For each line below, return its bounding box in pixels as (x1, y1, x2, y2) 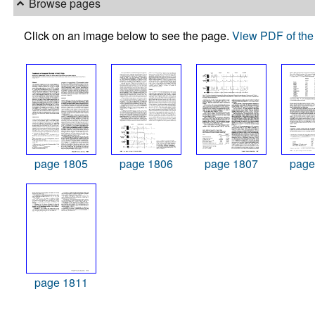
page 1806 (119, 155, 173, 172)
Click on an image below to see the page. (23, 27, 232, 44)
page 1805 (34, 155, 88, 172)
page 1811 (34, 274, 88, 291)
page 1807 (204, 155, 258, 172)
